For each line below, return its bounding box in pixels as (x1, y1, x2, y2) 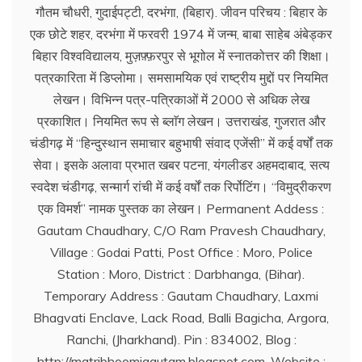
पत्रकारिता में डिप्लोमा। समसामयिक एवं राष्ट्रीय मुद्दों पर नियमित (34, 69, 328, 86)
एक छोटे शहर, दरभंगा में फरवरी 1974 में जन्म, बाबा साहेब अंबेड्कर (30, 26, 332, 42)
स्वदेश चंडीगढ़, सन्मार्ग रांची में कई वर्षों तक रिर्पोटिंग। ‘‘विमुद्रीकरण (31, 179, 331, 195)
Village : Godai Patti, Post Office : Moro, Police (49, 244, 313, 260)
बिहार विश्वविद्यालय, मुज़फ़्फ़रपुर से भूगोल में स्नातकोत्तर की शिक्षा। (32, 48, 330, 64)
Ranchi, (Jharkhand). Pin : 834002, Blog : (65, 331, 297, 347)
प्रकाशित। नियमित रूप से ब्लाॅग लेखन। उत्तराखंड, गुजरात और (36, 113, 326, 129)
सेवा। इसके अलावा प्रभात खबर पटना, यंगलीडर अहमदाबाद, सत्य (32, 157, 330, 173)
